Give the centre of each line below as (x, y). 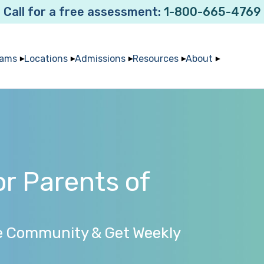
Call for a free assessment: (83, 12)
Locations (46, 59)
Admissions (100, 59)
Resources (155, 59)
